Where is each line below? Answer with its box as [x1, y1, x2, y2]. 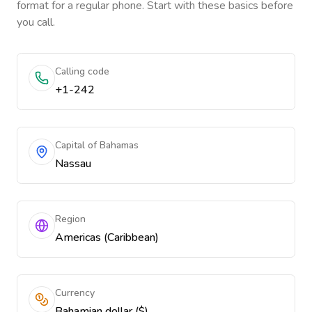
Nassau [55, 156, 91, 171]
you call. [17, 15, 55, 30]
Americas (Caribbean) [55, 230, 159, 245]
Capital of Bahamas [55, 139, 139, 152]
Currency [55, 286, 95, 299]
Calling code [55, 65, 109, 78]
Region [55, 212, 86, 226]
